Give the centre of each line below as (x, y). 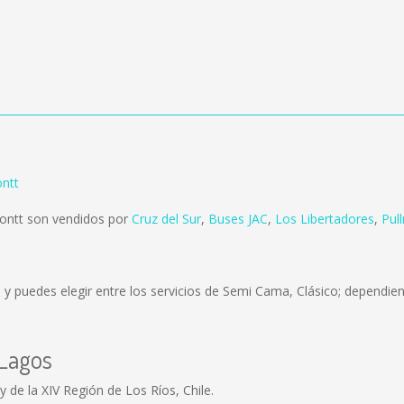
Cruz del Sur (166, 219)
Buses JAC (238, 219)
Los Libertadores (325, 219)
